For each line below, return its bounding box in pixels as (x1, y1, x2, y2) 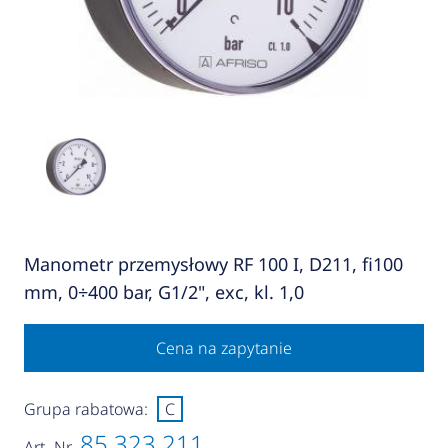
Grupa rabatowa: (23, 398, 148, 421)
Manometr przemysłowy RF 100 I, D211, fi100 (23, 252, 403, 277)
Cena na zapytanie (155, 337, 292, 360)
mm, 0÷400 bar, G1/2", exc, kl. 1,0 (23, 280, 304, 305)
